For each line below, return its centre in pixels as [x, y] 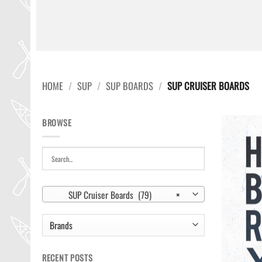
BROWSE [57, 122]
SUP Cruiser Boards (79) [103, 194]
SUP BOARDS [129, 86]
